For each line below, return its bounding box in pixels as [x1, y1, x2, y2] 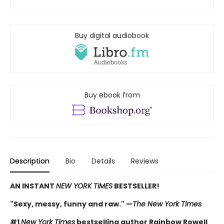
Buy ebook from [84, 89, 140, 100]
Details [91, 155, 115, 166]
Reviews [131, 155, 158, 166]
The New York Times [132, 198, 201, 209]
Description [10, 155, 49, 166]
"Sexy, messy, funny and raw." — [10, 198, 132, 209]
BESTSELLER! [112, 180, 159, 191]
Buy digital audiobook [75, 30, 149, 41]
